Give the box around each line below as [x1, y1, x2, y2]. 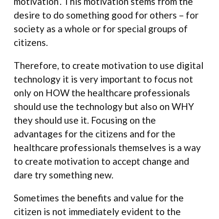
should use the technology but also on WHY [14, 101, 194, 112]
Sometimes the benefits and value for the [14, 192, 184, 204]
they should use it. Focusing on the [14, 114, 156, 126]
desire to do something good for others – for [14, 9, 198, 21]
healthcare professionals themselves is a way [14, 142, 201, 153]
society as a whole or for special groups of [14, 23, 188, 35]
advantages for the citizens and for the [14, 128, 175, 140]
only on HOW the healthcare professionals [14, 87, 190, 99]
